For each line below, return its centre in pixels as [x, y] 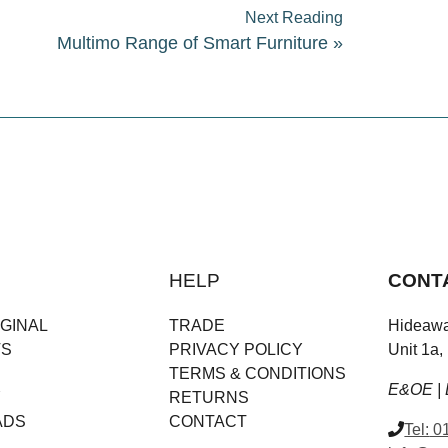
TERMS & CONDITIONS [257, 373]
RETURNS [208, 397]
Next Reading [294, 18]
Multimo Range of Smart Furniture [193, 43]
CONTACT [207, 421]
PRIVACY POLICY [235, 349]
